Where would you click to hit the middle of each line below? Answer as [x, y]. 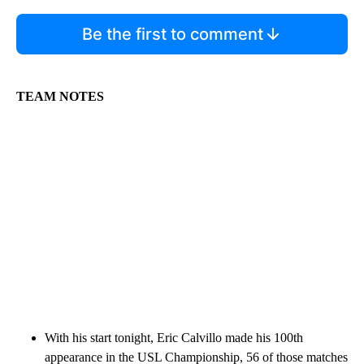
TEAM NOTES [60, 97]
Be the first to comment [172, 35]
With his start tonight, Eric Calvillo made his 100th [174, 338]
